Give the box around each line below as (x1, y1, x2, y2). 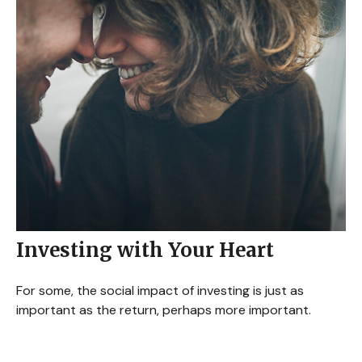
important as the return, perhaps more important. (15, 301, 311, 319)
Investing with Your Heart (15, 238, 274, 263)
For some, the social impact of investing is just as (15, 282, 304, 300)
